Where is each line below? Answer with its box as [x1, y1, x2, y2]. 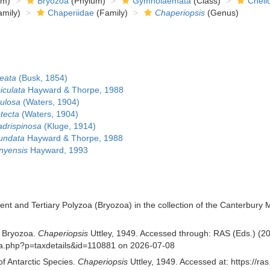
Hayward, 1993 [27, 145, 88, 155]
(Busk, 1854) [16, 73, 67, 83]
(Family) [93, 8, 128, 17]
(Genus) [204, 8, 239, 17]
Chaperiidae [47, 8, 94, 17]
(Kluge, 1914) [41, 121, 96, 131]
